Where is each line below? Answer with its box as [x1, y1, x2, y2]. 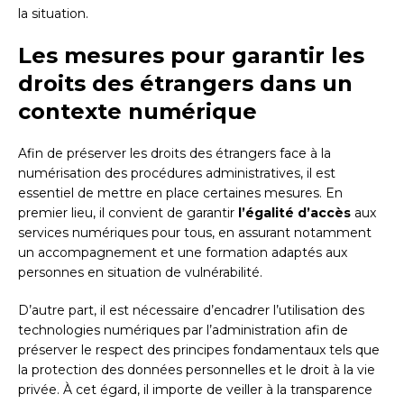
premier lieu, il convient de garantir [18, 205, 238, 222]
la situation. [18, 5, 88, 23]
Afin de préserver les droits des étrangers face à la [18, 145, 331, 162]
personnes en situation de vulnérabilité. [18, 264, 262, 281]
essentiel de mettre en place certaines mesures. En [18, 185, 343, 202]
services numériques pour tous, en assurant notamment [18, 225, 372, 242]
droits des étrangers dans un [18, 70, 353, 97]
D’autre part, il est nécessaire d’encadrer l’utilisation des [18, 302, 364, 319]
